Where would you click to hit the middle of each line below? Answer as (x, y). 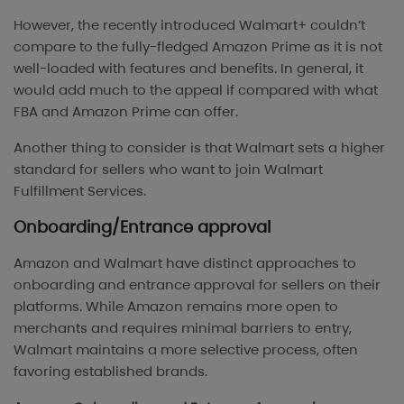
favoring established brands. (110, 372)
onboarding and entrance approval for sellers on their (197, 285)
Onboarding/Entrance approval (142, 227)
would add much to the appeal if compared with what (196, 90)
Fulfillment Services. (80, 191)
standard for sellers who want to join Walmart (168, 170)
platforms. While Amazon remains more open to (176, 307)
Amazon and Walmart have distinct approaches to (185, 263)
